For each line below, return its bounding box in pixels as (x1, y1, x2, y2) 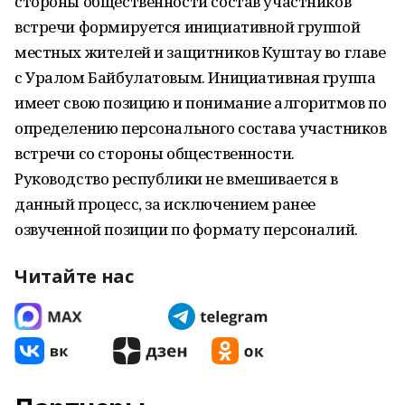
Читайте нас (14, 264, 134, 288)
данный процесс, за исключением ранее (14, 193, 316, 214)
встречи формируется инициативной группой (14, 16, 361, 37)
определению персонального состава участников (14, 118, 387, 138)
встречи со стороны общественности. (14, 143, 295, 164)
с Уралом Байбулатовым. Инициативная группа (14, 67, 376, 88)
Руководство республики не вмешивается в (14, 168, 338, 189)
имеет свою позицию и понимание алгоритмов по (14, 92, 387, 113)
